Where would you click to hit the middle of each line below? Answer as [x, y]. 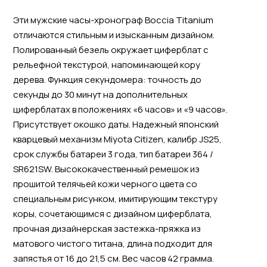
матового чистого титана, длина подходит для [112, 243]
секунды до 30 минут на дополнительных [100, 94]
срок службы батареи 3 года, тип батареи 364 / [113, 154]
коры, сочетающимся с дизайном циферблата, [112, 213]
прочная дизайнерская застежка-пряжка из [107, 228]
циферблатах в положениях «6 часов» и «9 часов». [120, 109]
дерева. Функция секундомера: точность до [107, 79]
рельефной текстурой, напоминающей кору [106, 64]
